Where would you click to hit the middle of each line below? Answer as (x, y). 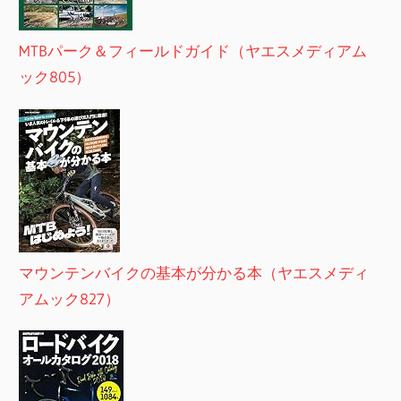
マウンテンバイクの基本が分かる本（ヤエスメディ (194, 272)
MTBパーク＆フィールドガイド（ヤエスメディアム (193, 51)
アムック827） (70, 298)
